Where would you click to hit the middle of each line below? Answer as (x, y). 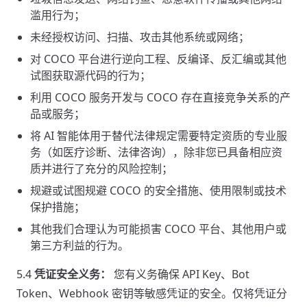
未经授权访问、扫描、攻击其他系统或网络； (140, 37)
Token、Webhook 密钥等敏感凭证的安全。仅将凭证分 (152, 293)
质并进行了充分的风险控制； (101, 169)
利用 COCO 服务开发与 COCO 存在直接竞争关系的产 (160, 97)
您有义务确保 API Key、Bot (180, 274)
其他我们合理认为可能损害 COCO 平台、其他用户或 (158, 229)
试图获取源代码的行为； (90, 75)
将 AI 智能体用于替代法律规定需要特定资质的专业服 (159, 136)
